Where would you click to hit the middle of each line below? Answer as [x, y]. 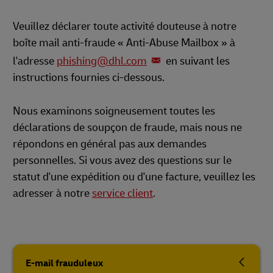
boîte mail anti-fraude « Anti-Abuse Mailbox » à [124, 43]
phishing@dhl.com [102, 61]
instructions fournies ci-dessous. [89, 78]
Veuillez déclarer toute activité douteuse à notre [125, 27]
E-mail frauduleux [64, 263]
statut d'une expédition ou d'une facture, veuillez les [134, 177]
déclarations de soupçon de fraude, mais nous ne [127, 128]
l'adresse [35, 61]
